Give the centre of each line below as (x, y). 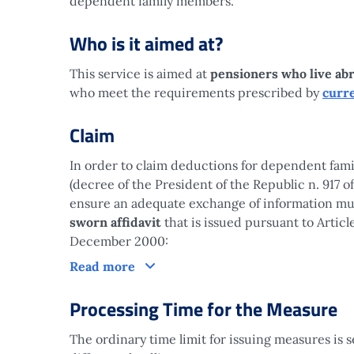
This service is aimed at (140, 73)
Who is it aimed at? (146, 43)
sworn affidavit (115, 222)
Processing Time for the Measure (203, 309)
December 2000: (119, 241)
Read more (104, 266)
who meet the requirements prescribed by (196, 92)
